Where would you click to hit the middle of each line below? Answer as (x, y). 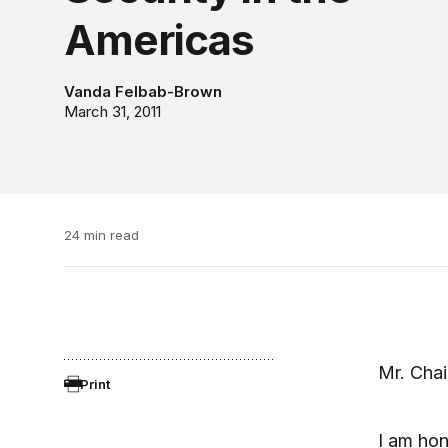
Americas (158, 39)
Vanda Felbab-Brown (142, 91)
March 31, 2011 (112, 111)
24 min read (101, 235)
